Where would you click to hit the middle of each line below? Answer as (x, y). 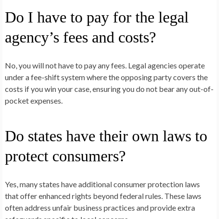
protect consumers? (65, 156)
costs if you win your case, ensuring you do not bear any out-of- (109, 88)
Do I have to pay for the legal (97, 17)
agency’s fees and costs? (80, 37)
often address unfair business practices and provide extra (100, 207)
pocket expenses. (34, 100)
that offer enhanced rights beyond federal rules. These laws (103, 196)
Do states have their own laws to (106, 136)
